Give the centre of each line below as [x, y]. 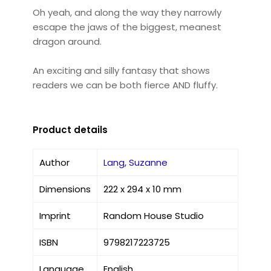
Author [54, 162]
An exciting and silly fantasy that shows [121, 70]
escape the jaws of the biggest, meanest [127, 27]
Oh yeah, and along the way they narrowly [127, 12]
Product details [70, 129]
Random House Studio [153, 215]
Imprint [55, 215]
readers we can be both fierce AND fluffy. [125, 85]
